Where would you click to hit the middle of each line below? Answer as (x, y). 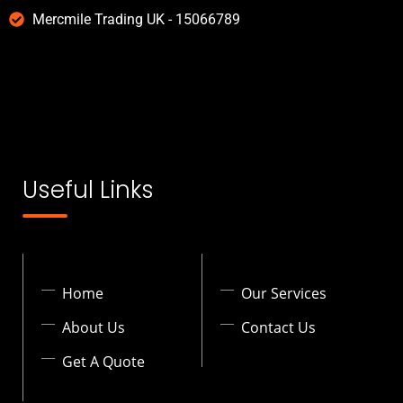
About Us (94, 327)
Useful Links (88, 189)
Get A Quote (103, 361)
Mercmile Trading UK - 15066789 (137, 19)
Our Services (284, 293)
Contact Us (278, 327)
